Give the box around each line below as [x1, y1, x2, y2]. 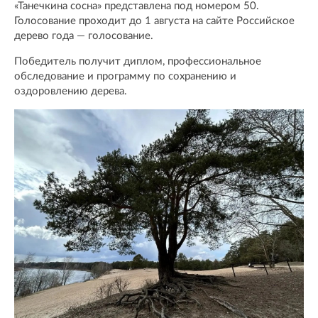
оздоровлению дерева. [14, 86, 127, 97]
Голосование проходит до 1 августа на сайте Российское [14, 16, 295, 27]
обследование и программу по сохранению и [14, 71, 236, 82]
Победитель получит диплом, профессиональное [14, 56, 261, 67]
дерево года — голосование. [14, 31, 153, 42]
